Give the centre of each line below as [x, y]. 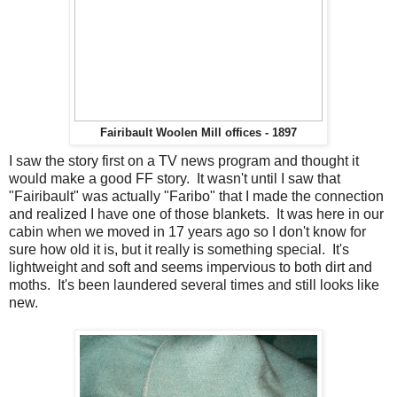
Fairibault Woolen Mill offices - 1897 [198, 133]
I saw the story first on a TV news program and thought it [184, 161]
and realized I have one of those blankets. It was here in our [196, 214]
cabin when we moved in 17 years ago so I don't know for [187, 232]
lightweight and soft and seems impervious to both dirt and [191, 268]
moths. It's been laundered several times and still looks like [194, 285]
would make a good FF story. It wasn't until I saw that [175, 179]
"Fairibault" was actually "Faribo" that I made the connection [196, 197]
